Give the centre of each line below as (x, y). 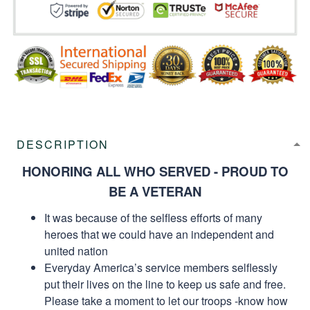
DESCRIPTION (63, 144)
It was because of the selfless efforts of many (153, 217)
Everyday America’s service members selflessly (161, 267)
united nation (76, 250)
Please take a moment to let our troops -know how (166, 300)
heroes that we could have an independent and (159, 234)
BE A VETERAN (155, 191)
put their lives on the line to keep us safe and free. (165, 284)
